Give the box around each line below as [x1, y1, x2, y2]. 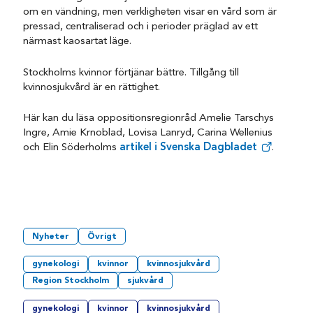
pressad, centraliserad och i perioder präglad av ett [23, 22, 259, 33]
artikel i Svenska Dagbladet [119, 142, 258, 153]
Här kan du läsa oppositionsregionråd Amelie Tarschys [23, 112, 275, 124]
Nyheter [32, 232, 70, 241]
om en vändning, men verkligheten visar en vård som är [23, 7, 277, 18]
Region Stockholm [32, 277, 110, 286]
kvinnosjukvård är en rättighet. [23, 82, 161, 93]
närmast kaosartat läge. [23, 36, 132, 48]
